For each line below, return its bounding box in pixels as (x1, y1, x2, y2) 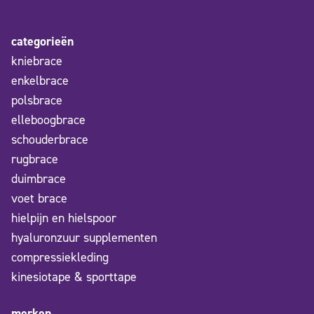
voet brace (11, 189, 67, 207)
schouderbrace (11, 130, 88, 148)
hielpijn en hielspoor (11, 209, 116, 226)
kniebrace (11, 52, 62, 69)
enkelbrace (11, 71, 69, 89)
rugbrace (11, 150, 58, 168)
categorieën (11, 32, 74, 50)
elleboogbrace (11, 111, 86, 128)
